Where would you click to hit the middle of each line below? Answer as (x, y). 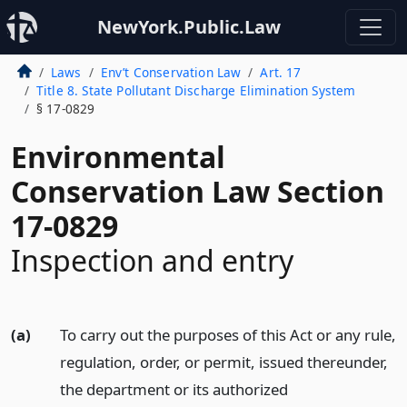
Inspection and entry (152, 260)
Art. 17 (281, 72)
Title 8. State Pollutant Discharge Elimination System (196, 90)
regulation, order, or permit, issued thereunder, (223, 362)
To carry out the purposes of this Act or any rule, (228, 335)
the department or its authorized (174, 389)
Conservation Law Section (198, 191)
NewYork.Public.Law (189, 27)
